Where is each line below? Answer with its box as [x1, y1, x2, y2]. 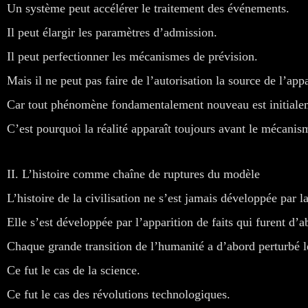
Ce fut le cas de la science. [7, 263, 140, 277]
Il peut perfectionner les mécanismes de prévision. [7, 49, 258, 63]
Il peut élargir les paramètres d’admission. [7, 25, 217, 39]
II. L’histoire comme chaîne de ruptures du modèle [7, 166, 260, 181]
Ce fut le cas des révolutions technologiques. [7, 287, 230, 301]
